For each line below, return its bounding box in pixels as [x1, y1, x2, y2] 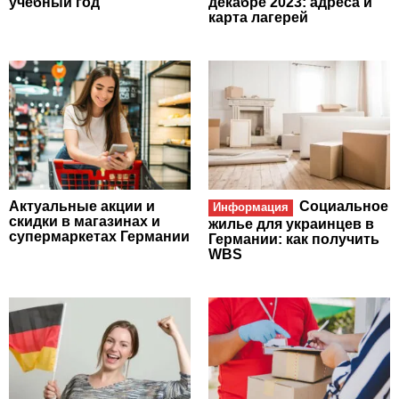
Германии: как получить [208, 231, 379, 247]
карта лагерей [208, 9, 308, 25]
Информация [213, 200, 289, 215]
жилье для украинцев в [208, 216, 374, 232]
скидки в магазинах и [9, 214, 160, 230]
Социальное [298, 199, 388, 215]
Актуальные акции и [9, 199, 155, 215]
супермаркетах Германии [9, 229, 190, 245]
